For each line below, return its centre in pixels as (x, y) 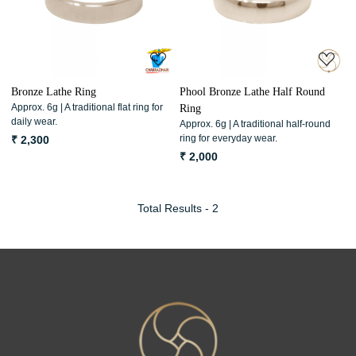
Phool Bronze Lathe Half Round (252, 92)
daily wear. (34, 122)
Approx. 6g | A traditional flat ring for (87, 108)
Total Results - (175, 209)
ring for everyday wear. (228, 139)
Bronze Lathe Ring (54, 92)
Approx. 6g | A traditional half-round (255, 124)
